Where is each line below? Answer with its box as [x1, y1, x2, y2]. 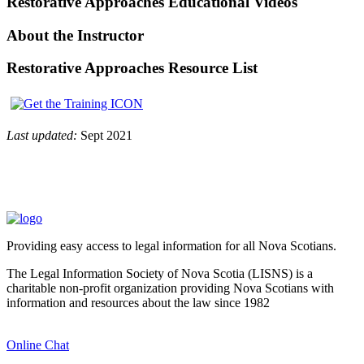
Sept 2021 [77, 128, 132, 143]
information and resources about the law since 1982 [6, 296, 270, 310]
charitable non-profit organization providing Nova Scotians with [6, 281, 334, 296]
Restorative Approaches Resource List [6, 59, 258, 77]
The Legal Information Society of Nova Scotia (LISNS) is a [6, 266, 313, 281]
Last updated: [6, 128, 77, 143]
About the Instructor [6, 26, 144, 44]
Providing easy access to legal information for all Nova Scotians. [6, 239, 336, 253]
